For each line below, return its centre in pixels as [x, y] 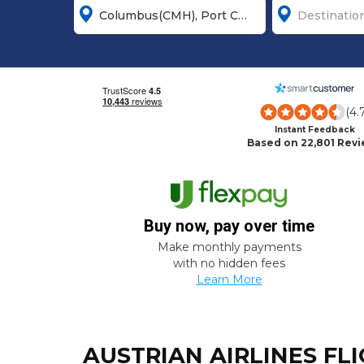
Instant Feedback [314, 130]
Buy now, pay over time [229, 226]
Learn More [229, 280]
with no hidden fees [229, 264]
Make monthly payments [229, 247]
